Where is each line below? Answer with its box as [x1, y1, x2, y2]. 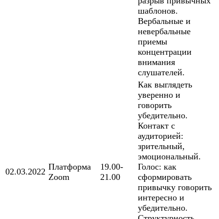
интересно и [138, 193, 184, 203]
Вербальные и [138, 16, 191, 26]
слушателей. [138, 67, 185, 78]
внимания [138, 57, 175, 67]
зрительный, [138, 141, 185, 152]
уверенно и [138, 90, 180, 100]
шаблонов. [138, 6, 178, 16]
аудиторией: [138, 131, 183, 141]
